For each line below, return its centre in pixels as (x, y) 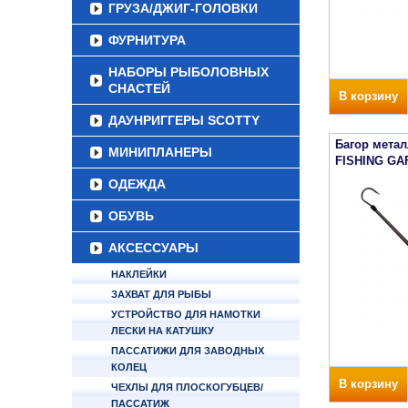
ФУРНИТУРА (147, 40)
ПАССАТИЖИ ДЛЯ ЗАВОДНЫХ (188, 351)
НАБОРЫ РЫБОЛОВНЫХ (189, 72)
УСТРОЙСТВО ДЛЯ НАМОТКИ (186, 314)
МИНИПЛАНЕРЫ (160, 152)
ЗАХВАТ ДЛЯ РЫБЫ (161, 294)
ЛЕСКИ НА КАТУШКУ (163, 331)
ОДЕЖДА (137, 184)
